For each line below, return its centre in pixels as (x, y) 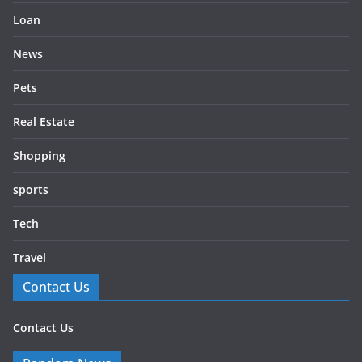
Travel (29, 257)
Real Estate (44, 121)
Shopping (39, 155)
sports (31, 189)
